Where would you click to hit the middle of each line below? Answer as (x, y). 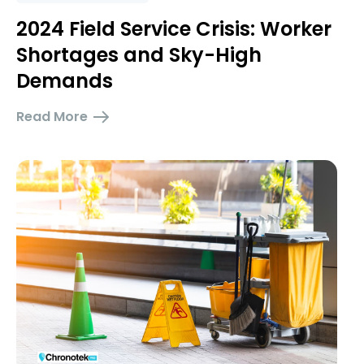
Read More (52, 117)
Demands (65, 81)
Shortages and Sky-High (139, 55)
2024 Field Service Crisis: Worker (174, 29)
